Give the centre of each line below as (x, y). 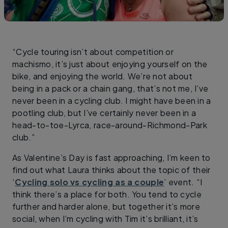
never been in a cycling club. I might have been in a (112, 100)
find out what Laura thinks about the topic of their (111, 169)
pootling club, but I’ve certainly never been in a (104, 112)
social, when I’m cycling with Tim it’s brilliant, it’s (105, 218)
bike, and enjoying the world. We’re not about (103, 76)
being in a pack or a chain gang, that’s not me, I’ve (110, 88)
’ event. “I (183, 182)
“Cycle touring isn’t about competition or (93, 51)
